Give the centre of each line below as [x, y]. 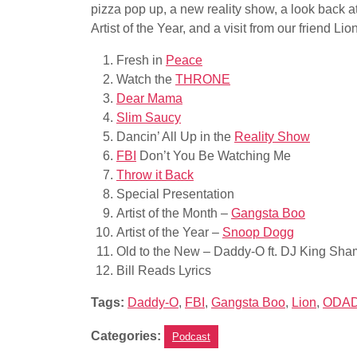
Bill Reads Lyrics [164, 271]
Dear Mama [149, 98]
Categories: [126, 336]
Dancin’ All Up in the [175, 137]
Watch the [146, 79]
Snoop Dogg [258, 232]
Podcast [191, 337]
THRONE [203, 79]
